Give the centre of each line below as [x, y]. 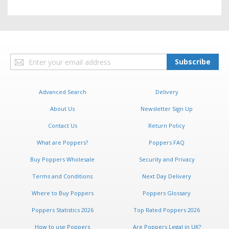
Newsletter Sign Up [167, 109]
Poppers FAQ [167, 143]
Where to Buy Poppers [62, 193]
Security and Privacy [167, 159]
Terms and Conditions [62, 176]
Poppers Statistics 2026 [62, 210]
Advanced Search [62, 92]
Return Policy [167, 126]
